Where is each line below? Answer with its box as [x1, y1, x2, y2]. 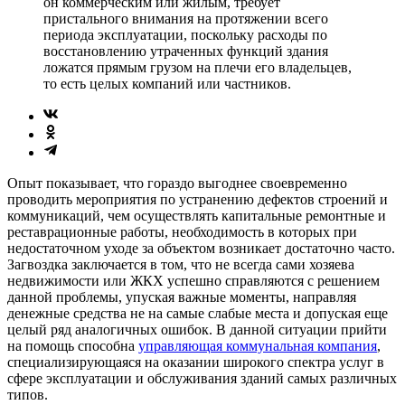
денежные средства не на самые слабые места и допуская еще [7, 305, 388, 321]
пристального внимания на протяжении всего [43, 10, 328, 26]
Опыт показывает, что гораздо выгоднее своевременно [7, 174, 347, 191]
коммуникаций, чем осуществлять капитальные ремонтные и [7, 207, 386, 223]
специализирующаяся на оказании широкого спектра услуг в [7, 353, 384, 370]
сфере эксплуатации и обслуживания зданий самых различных [7, 370, 397, 386]
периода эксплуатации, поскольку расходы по [43, 26, 327, 42]
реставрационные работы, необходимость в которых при [7, 223, 357, 240]
